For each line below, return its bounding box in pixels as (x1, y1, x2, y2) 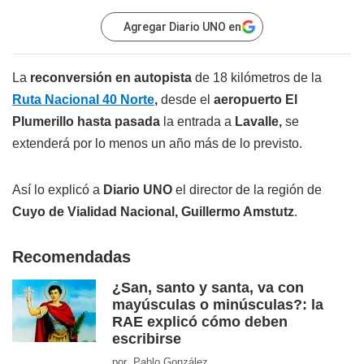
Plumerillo (12, 115, 74, 129)
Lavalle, (232, 115, 285, 129)
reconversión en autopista (30, 71, 195, 85)
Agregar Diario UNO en (123, 20, 241, 34)
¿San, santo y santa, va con (112, 279, 304, 297)
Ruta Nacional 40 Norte (12, 93, 154, 107)
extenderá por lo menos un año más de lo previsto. (12, 136, 302, 151)
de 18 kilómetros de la (195, 71, 322, 85)
